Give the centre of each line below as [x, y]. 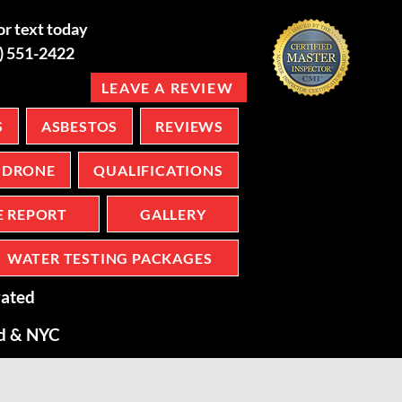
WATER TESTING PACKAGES [109, 258]
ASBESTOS [79, 126]
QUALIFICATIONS [158, 170]
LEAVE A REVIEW [167, 87]
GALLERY [173, 214]
